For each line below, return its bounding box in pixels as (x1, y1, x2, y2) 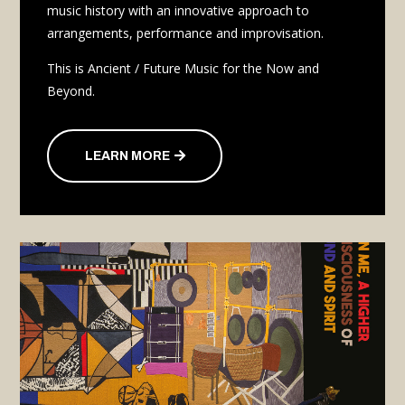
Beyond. (47, 81, 96, 99)
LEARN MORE (85, 148, 171, 163)
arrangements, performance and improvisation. (47, 24, 325, 42)
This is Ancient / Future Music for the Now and (47, 59, 320, 77)
